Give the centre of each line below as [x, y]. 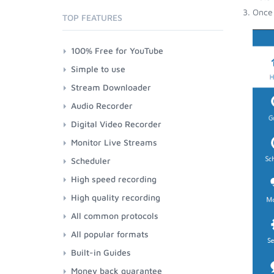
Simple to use [98, 69]
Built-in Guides [101, 252]
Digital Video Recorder [116, 124]
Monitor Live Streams [114, 142]
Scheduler [91, 161]
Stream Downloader [111, 87]
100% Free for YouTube [117, 50]
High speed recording [114, 179]
